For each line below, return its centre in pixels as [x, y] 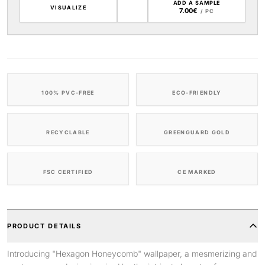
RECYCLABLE [68, 132]
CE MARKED [197, 172]
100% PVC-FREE [68, 93]
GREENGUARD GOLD [197, 132]
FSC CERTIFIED [68, 172]
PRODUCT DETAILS [44, 226]
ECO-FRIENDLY [197, 93]
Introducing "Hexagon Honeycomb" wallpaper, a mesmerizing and [132, 253]
